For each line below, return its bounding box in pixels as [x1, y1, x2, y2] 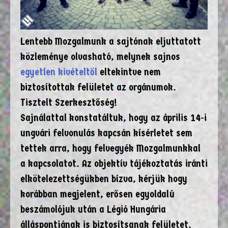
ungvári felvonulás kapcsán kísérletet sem [20, 127, 192, 139]
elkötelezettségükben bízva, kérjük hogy [20, 173, 187, 185]
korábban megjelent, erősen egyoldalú [20, 188, 175, 201]
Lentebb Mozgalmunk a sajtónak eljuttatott [20, 36, 201, 48]
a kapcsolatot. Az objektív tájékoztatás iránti [20, 158, 208, 170]
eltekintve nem [97, 66, 161, 78]
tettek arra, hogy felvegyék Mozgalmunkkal [20, 142, 201, 155]
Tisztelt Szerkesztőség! [20, 97, 117, 109]
